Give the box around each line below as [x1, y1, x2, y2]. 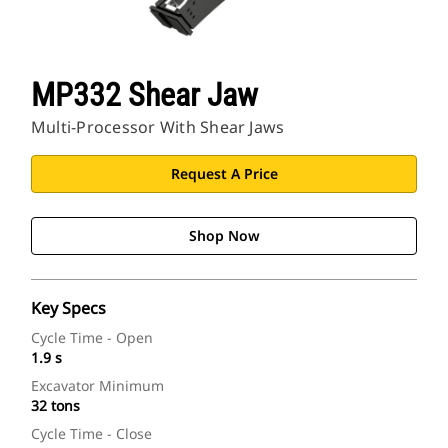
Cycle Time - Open [31, 328, 153, 348]
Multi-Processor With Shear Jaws [31, 116, 285, 139]
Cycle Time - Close [31, 424, 152, 444]
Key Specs [31, 297, 106, 320]
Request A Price [170, 164, 278, 184]
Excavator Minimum [31, 376, 164, 396]
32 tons [31, 396, 80, 416]
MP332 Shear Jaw [31, 76, 258, 115]
